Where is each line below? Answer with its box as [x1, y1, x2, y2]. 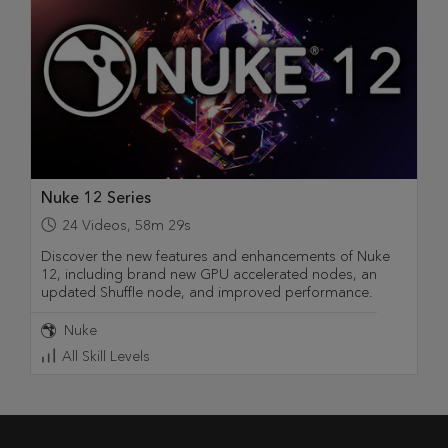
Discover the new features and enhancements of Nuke [41, 248, 390, 266]
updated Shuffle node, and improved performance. [41, 284, 373, 302]
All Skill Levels [62, 348, 150, 366]
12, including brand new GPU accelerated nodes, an [41, 266, 377, 284]
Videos [82, 217, 127, 235]
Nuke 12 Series [41, 188, 151, 208]
